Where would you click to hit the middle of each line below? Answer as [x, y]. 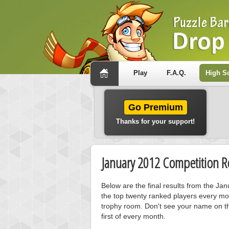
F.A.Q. [176, 73]
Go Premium [155, 107]
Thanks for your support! [155, 121]
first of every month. [133, 216]
